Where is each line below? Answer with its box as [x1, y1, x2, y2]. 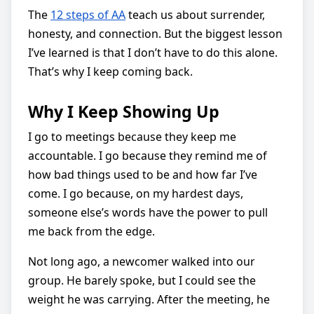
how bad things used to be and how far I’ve [28, 166, 257, 182]
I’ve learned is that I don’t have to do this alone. [28, 44, 278, 60]
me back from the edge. [28, 223, 155, 239]
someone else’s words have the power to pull [28, 204, 268, 220]
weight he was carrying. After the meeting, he [28, 291, 270, 307]
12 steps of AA [50, 6, 125, 22]
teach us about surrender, [125, 6, 265, 22]
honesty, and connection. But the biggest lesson [28, 25, 282, 41]
